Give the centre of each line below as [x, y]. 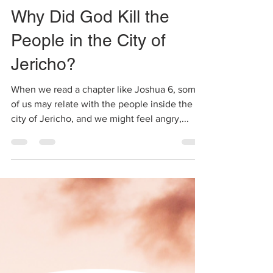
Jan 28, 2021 [57, 14]
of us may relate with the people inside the [102, 128]
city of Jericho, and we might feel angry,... [100, 143]
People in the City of [88, 65]
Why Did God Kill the [90, 41]
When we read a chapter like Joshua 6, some [106, 114]
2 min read [106, 14]
